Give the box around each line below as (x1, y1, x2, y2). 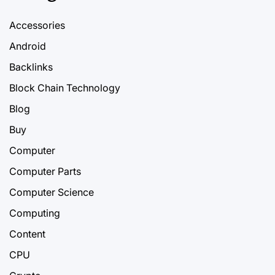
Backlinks (9, 60, 53, 73)
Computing (9, 206, 60, 219)
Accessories (9, 18, 65, 31)
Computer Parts (9, 165, 81, 177)
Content (9, 227, 45, 240)
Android (9, 39, 46, 52)
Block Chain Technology (9, 81, 120, 94)
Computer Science (9, 185, 94, 198)
